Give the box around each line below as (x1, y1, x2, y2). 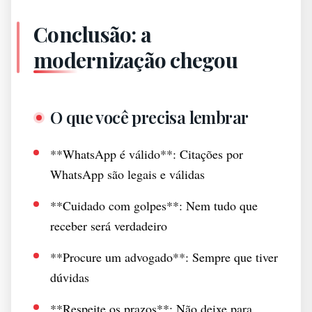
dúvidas (50, 269, 89, 286)
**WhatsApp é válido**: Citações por (50, 146, 243, 162)
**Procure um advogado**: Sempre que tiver (50, 249, 278, 265)
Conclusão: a (33, 20, 151, 48)
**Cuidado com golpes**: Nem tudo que (50, 197, 258, 214)
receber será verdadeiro (50, 217, 167, 234)
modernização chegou (33, 46, 237, 74)
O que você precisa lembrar (50, 106, 249, 128)
